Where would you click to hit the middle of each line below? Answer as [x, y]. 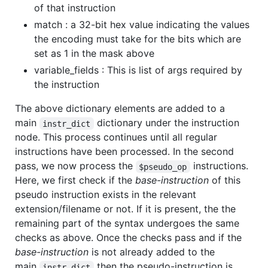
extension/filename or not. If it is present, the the [125, 209]
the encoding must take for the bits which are [138, 39]
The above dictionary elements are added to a [120, 109]
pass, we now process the [75, 166]
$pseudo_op [163, 167]
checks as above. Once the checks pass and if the [128, 238]
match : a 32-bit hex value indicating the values [142, 25]
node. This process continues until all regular [116, 137]
